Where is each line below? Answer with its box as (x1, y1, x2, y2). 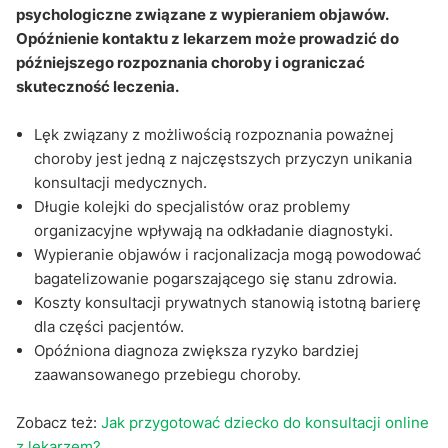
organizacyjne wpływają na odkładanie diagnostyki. (34, 220, 393, 240)
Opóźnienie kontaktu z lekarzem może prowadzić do (16, 28, 399, 48)
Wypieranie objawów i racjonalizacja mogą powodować (34, 244, 421, 264)
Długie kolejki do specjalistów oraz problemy (34, 196, 350, 216)
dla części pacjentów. (34, 316, 184, 336)
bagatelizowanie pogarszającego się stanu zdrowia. (34, 268, 397, 288)
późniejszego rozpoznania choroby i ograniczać (16, 52, 365, 72)
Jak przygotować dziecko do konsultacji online (101, 412, 429, 432)
